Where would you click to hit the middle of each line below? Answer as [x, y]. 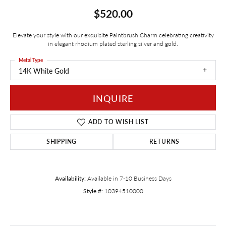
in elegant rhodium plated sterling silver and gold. [113, 43]
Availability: [70, 178]
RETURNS [164, 142]
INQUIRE [113, 98]
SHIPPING [62, 142]
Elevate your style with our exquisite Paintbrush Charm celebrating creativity [113, 35]
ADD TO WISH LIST [118, 122]
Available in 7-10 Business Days [129, 178]
